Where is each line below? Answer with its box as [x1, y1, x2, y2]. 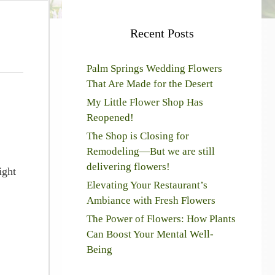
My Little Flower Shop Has [87, 96, 203, 108]
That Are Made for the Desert [87, 78, 213, 90]
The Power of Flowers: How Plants [87, 213, 236, 225]
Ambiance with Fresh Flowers [87, 195, 215, 206]
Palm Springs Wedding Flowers [87, 63, 222, 74]
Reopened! [87, 112, 134, 123]
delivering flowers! [87, 161, 170, 172]
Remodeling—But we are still [87, 145, 215, 157]
